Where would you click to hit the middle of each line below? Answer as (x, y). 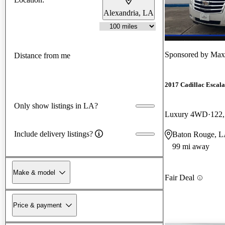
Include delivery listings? (53, 134)
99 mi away (191, 147)
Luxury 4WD (186, 115)
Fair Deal (180, 178)
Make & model (34, 172)
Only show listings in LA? (56, 105)
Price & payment (37, 205)
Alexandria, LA (129, 13)
